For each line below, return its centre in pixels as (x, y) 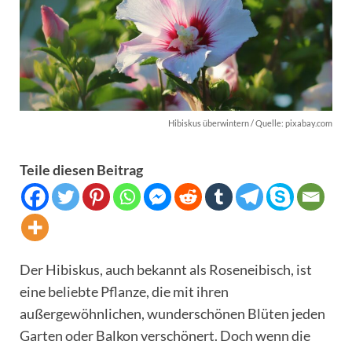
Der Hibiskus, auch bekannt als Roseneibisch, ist (166, 269)
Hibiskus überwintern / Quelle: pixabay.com (250, 123)
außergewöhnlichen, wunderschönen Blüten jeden (172, 313)
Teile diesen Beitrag (81, 169)
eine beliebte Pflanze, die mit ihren (124, 291)
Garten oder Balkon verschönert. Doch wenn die (165, 335)
